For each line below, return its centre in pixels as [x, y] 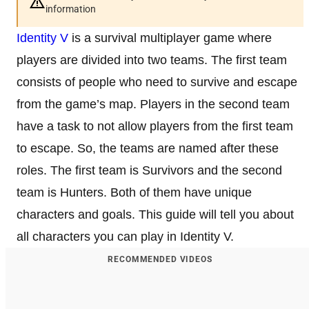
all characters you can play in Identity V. [125, 236]
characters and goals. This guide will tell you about [155, 214]
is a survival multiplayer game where [170, 38]
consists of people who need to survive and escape [157, 82]
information [71, 9]
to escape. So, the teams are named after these [148, 148]
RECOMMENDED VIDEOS [160, 259]
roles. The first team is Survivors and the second [149, 170]
